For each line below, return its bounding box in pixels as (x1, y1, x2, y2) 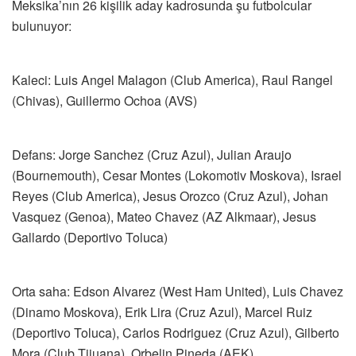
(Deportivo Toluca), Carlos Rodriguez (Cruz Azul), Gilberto (12, 323, 339, 342)
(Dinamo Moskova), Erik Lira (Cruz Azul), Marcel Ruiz (12, 303, 312, 322)
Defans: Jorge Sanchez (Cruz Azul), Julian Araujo (12, 145, 292, 164)
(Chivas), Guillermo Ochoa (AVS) (12, 91, 197, 110)
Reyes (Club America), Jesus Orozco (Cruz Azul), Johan (12, 187, 328, 206)
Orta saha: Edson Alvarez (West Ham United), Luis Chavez (12, 282, 343, 301)
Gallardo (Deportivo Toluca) (12, 228, 168, 247)
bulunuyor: (12, 17, 72, 36)
